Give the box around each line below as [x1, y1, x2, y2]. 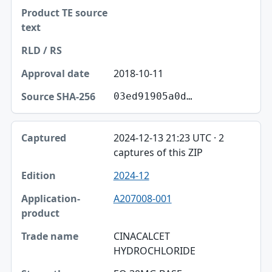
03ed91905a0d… [113, 90, 192, 102]
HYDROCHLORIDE [113, 243, 195, 257]
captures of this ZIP [113, 145, 203, 159]
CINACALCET [113, 229, 170, 243]
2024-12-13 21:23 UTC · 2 [113, 131, 224, 144]
